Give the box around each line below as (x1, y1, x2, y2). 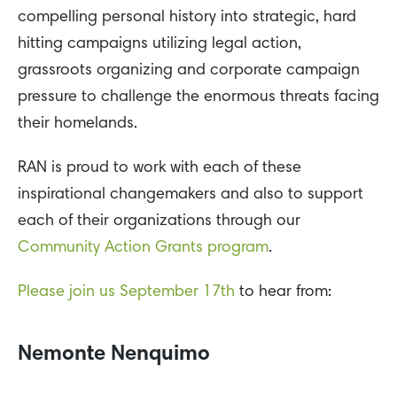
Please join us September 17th (18, 284, 235, 300)
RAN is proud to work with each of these (18, 160, 301, 176)
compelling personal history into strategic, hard (18, 10, 356, 27)
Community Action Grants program (18, 239, 269, 256)
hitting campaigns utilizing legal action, (18, 36, 301, 53)
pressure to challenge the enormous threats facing (18, 90, 379, 106)
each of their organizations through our (18, 213, 300, 230)
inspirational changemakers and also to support (18, 186, 363, 203)
